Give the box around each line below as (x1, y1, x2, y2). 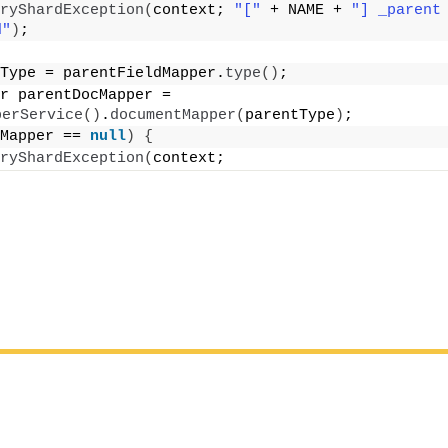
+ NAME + (261, 2, 351, 20)
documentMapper (110, 107, 236, 125)
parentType (245, 107, 335, 125)
